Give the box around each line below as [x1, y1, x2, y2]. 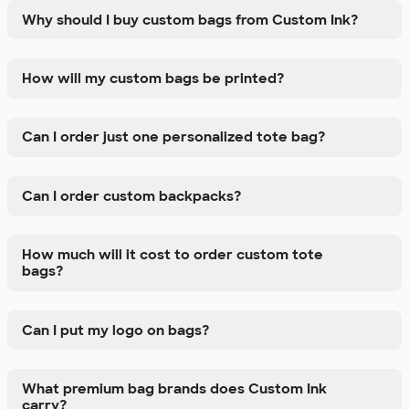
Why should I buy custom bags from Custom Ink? [22, 10, 358, 29]
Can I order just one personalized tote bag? [22, 128, 325, 147]
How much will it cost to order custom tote [22, 246, 323, 265]
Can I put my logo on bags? [22, 320, 209, 340]
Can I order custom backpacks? [22, 186, 241, 205]
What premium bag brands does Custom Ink [22, 380, 327, 399]
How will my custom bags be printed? [22, 69, 284, 89]
